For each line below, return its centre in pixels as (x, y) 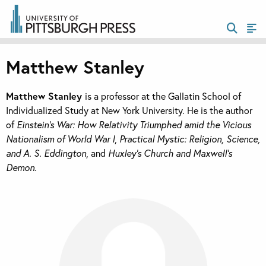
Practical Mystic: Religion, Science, (190, 139)
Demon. (21, 167)
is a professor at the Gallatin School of (163, 96)
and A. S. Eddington (46, 153)
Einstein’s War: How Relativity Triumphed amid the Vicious (134, 125)
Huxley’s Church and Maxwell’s (170, 153)
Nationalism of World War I (60, 139)
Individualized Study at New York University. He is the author (129, 110)
